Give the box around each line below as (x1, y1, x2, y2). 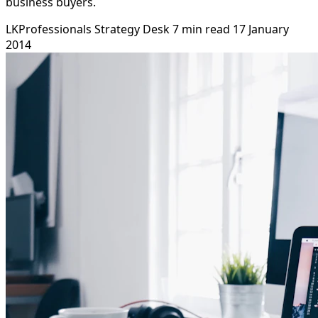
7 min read (172, 21, 230, 37)
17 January (233, 21, 289, 37)
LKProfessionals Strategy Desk (6, 21, 170, 37)
